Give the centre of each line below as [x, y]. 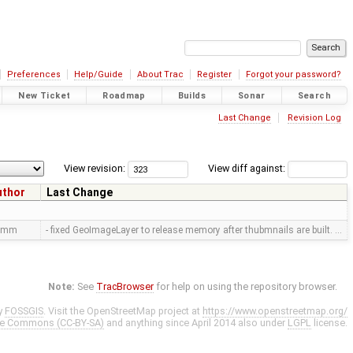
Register [215, 74]
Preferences [33, 74]
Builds [192, 95]
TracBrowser [125, 287]
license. [329, 323]
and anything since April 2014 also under [196, 323]
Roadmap [124, 95]
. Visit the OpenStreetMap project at [123, 311]
